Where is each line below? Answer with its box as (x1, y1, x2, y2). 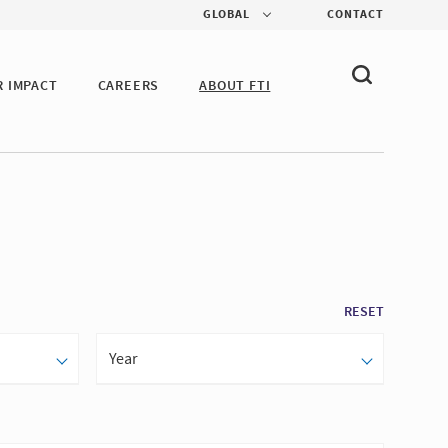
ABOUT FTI (199, 76, 271, 95)
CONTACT (327, 6, 384, 23)
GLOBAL (202, 6, 250, 23)
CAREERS (97, 76, 160, 95)
